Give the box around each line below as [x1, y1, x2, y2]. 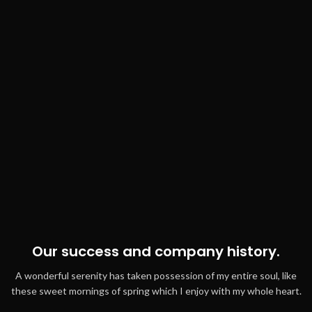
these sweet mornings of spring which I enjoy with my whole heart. [10, 285, 302, 297]
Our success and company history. [32, 242, 280, 262]
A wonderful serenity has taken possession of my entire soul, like [15, 270, 297, 282]
